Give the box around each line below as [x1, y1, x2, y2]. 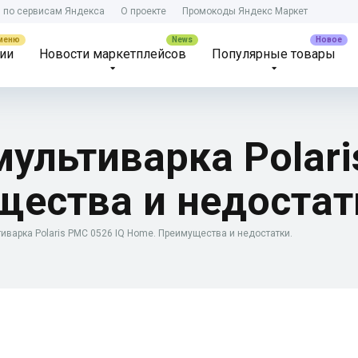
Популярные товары [212, 46, 336, 62]
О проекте [121, 6, 166, 17]
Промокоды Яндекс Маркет [182, 6, 308, 17]
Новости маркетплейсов [39, 46, 186, 62]
